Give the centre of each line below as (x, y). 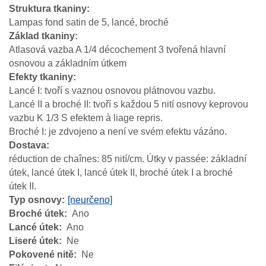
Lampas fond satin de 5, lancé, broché (89, 23)
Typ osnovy (35, 200)
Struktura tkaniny (48, 9)
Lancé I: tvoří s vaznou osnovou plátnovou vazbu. (112, 91)
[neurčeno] (90, 200)
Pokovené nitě (41, 255)
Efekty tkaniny (41, 77)
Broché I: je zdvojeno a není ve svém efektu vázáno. (118, 132)
